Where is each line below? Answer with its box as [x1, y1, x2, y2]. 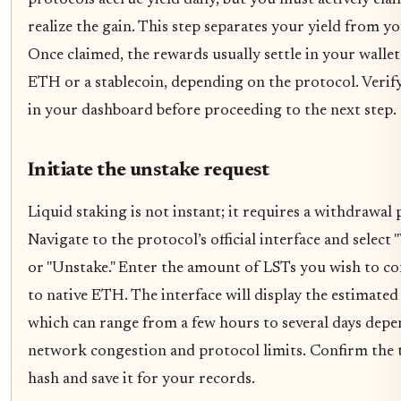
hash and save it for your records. [28, 371, 255, 388]
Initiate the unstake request [28, 161, 269, 182]
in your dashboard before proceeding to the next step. [28, 103, 397, 120]
